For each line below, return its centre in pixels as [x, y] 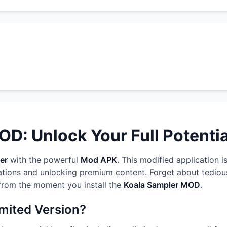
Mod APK [99, 160]
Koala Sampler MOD [162, 185]
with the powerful [44, 160]
